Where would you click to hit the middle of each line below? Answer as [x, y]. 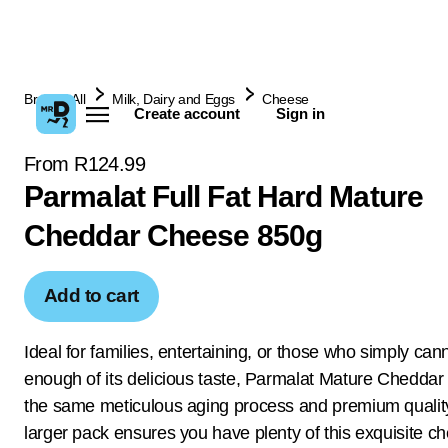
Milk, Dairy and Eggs [174, 99]
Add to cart [91, 295]
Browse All [55, 99]
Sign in [300, 113]
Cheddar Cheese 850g [173, 235]
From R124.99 [85, 164]
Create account [187, 113]
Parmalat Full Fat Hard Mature [223, 196]
